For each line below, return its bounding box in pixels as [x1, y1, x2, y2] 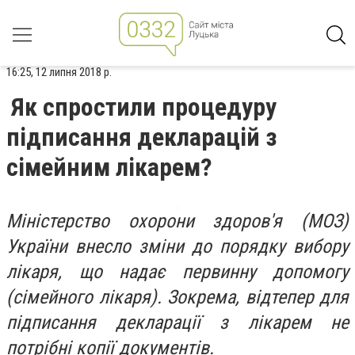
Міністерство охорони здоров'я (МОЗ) [6, 210, 349, 232]
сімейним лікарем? [6, 152, 212, 182]
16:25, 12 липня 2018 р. [6, 65, 112, 79]
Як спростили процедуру [11, 92, 277, 122]
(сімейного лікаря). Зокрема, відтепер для [6, 286, 349, 308]
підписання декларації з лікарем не [6, 311, 349, 334]
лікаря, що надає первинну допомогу [6, 261, 349, 283]
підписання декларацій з [6, 122, 277, 152]
